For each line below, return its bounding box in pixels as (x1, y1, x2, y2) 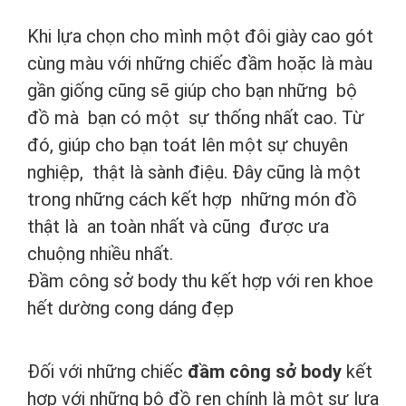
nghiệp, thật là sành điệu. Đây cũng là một (27, 161, 361, 184)
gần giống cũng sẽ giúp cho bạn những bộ (27, 80, 357, 102)
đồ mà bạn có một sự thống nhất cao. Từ (27, 107, 364, 130)
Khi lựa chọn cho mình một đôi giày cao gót (27, 25, 373, 48)
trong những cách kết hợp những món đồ (27, 188, 357, 211)
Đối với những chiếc (27, 361, 188, 383)
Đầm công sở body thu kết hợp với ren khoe (27, 270, 373, 293)
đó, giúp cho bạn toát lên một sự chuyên (27, 134, 348, 157)
